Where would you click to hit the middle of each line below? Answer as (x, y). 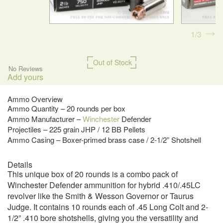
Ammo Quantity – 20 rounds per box (66, 109)
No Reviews (25, 69)
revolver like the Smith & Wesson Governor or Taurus (101, 196)
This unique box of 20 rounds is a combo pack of (93, 174)
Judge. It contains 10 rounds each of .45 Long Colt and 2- (108, 207)
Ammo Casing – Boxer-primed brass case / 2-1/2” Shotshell (104, 140)
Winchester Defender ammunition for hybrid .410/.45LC (104, 185)
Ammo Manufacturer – (45, 119)
